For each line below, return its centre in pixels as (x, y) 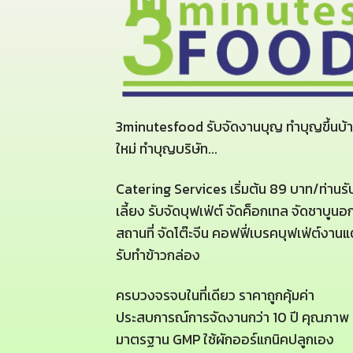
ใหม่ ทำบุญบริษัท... (167, 149)
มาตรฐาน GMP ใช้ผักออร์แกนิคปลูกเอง (225, 340)
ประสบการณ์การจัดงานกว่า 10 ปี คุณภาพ (232, 318)
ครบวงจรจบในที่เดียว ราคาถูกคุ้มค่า (215, 296)
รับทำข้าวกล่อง (158, 256)
